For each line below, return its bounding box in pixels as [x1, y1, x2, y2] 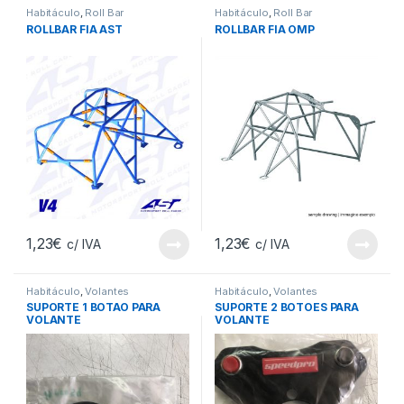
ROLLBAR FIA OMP [215, 22, 315, 36]
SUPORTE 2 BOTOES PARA [215, 300, 360, 315]
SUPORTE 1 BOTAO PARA [26, 300, 161, 315]
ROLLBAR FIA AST [26, 22, 123, 36]
